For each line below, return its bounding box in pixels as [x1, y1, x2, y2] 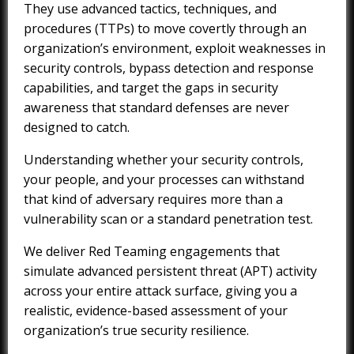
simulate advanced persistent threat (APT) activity [24, 262, 317, 281]
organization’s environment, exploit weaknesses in [24, 40, 326, 58]
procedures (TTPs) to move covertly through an [24, 20, 307, 38]
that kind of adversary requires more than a [24, 190, 283, 209]
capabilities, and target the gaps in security [24, 79, 278, 97]
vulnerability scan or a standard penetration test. [24, 210, 313, 228]
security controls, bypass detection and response [24, 59, 314, 77]
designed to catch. [24, 119, 130, 137]
